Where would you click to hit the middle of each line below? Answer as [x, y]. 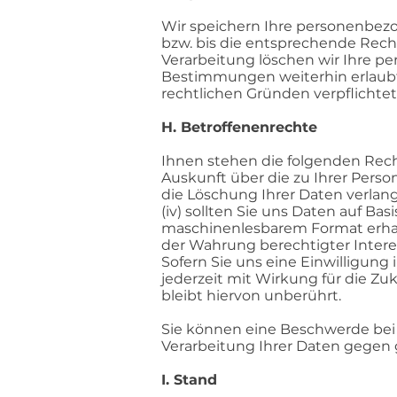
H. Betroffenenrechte [239, 127]
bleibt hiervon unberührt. [251, 296]
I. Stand [189, 380]
